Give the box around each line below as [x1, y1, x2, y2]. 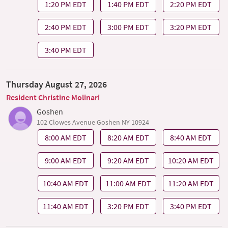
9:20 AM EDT [107, 155, 150, 166]
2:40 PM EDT [44, 21, 87, 32]
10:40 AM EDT [42, 178, 89, 188]
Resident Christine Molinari [6, 92, 100, 102]
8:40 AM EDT [170, 132, 212, 143]
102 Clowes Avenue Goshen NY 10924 [37, 117, 149, 127]
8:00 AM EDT [44, 132, 87, 143]
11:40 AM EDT [42, 201, 89, 211]
